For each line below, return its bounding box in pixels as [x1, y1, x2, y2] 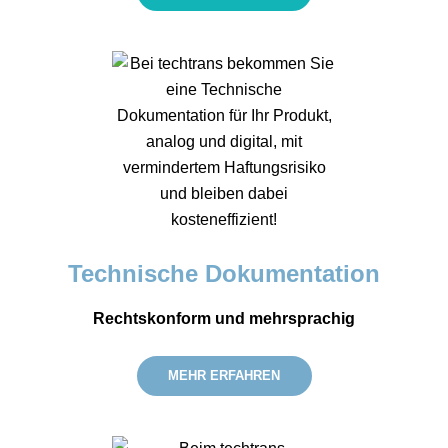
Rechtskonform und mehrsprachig [93, 309, 355, 327]
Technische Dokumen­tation [68, 260, 380, 288]
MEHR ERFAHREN [168, 367, 280, 383]
